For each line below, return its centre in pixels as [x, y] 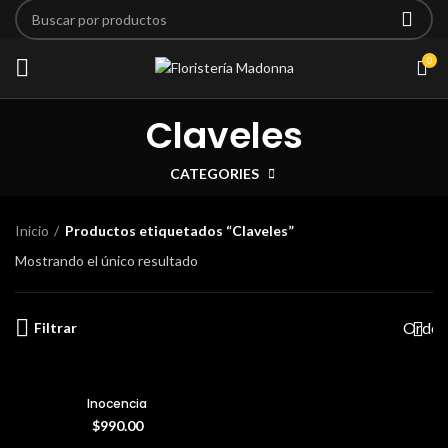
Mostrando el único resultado [106, 261]
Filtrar [55, 328]
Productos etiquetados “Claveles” [179, 231]
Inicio [32, 231]
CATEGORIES [214, 174]
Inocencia [117, 404]
